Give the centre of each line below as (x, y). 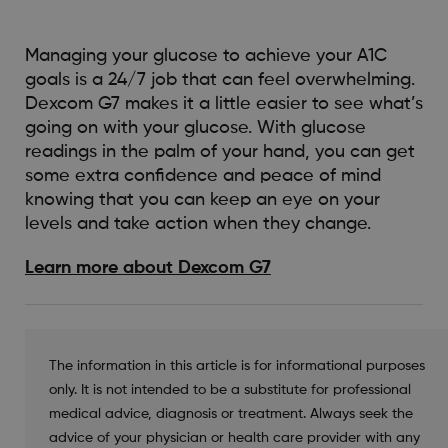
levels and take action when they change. (197, 223)
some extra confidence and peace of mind (202, 175)
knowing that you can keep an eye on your (202, 199)
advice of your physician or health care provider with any (234, 437)
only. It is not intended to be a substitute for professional (229, 389)
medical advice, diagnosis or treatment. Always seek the (230, 413)
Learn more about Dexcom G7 (147, 267)
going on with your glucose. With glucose (195, 127)
